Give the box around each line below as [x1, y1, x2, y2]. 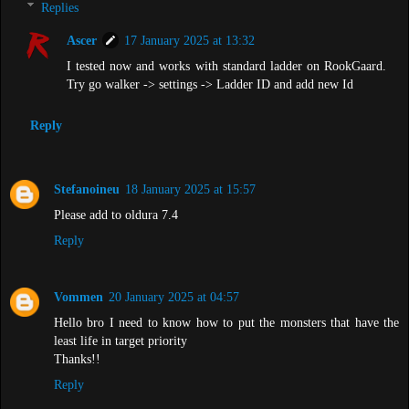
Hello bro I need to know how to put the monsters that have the [54, 314, 399, 330]
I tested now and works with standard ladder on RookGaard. [67, 58, 386, 73]
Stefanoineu [54, 181, 120, 196]
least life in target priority [54, 332, 187, 348]
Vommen [54, 288, 103, 304]
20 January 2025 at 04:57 [109, 288, 239, 304]
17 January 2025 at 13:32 [124, 32, 256, 47]
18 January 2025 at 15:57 [125, 181, 256, 196]
